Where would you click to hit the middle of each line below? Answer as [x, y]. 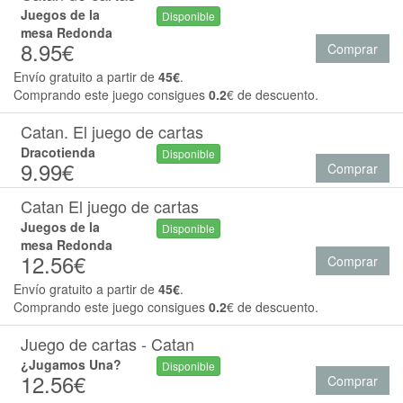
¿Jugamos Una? [71, 364]
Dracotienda [58, 152]
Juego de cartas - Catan [107, 344]
